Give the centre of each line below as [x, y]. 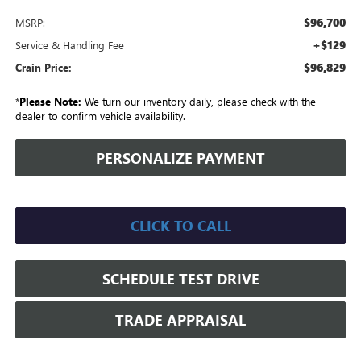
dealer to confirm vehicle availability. [100, 115]
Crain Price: [43, 67]
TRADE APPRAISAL [180, 320]
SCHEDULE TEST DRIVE [180, 278]
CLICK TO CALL [180, 225]
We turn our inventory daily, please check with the [198, 101]
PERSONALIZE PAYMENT [180, 158]
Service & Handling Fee [69, 44]
